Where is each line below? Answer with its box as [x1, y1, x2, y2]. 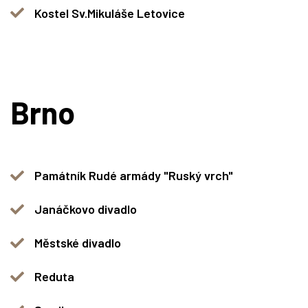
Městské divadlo [34, 235, 121, 250]
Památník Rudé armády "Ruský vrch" [34, 168, 233, 183]
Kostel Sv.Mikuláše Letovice [34, 5, 185, 21]
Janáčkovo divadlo [34, 201, 137, 217]
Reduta [34, 269, 74, 284]
